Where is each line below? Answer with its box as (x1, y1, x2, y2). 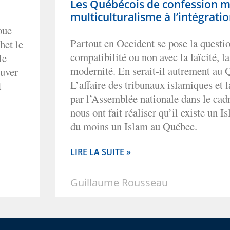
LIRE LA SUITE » (70, 146, 131, 158)
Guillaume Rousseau (70, 175, 168, 189)
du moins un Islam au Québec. (70, 119, 197, 133)
